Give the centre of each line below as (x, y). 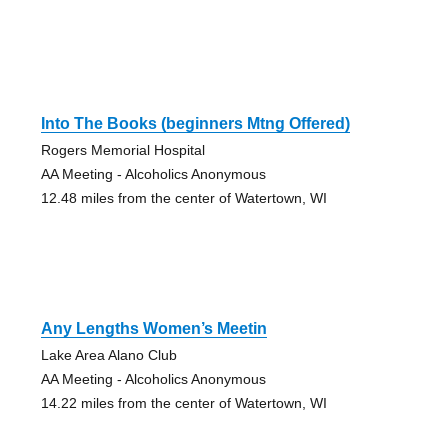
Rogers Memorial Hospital (122, 150)
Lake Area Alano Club (108, 355)
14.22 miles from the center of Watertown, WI (183, 403)
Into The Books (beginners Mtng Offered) (195, 124)
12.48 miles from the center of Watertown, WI (183, 198)
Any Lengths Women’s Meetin (153, 329)
